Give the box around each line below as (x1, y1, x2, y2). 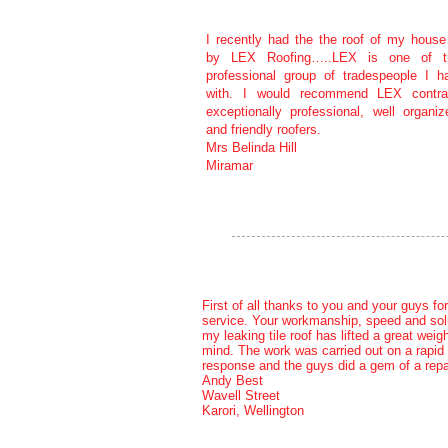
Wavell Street (202, 388, 280, 403)
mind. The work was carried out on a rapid (202, 343, 444, 358)
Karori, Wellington (202, 403, 304, 418)
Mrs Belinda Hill (206, 140, 297, 155)
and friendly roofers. (206, 122, 321, 137)
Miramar (206, 158, 253, 173)
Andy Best (202, 373, 263, 388)
